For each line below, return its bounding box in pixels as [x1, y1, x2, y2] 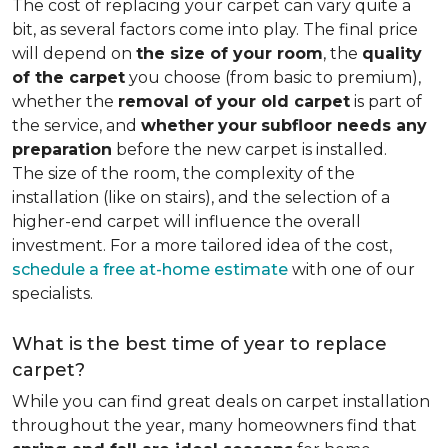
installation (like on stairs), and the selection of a [12, 188, 390, 207]
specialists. [12, 284, 93, 303]
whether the [12, 92, 118, 111]
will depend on [12, 44, 136, 63]
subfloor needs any [261, 116, 427, 135]
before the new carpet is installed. [112, 140, 387, 159]
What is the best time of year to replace [12, 333, 387, 355]
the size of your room [136, 44, 323, 63]
